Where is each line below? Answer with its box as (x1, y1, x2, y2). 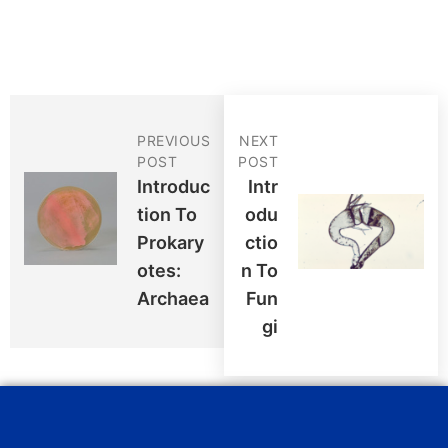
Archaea (137, 287, 209, 309)
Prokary (137, 231, 204, 253)
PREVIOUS (137, 131, 210, 149)
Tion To (137, 203, 197, 225)
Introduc (137, 175, 210, 197)
